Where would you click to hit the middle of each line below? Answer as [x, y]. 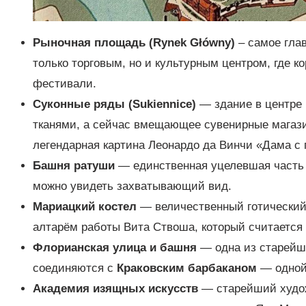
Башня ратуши [74, 166]
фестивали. [65, 84]
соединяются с [75, 268]
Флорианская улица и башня [115, 248]
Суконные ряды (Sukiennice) [114, 105]
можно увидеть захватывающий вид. [132, 186]
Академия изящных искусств [115, 289]
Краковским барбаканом [187, 268]
